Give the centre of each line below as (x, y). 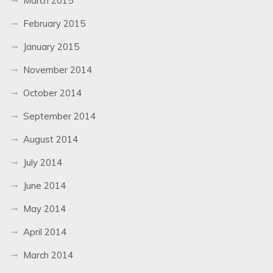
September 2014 (59, 116)
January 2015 (51, 46)
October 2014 (52, 93)
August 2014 (50, 139)
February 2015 (54, 23)
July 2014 (42, 162)
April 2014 (44, 232)
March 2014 (48, 255)
